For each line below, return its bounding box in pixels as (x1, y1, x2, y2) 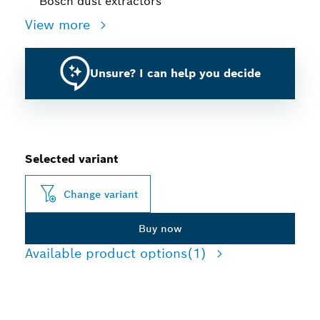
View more (25, 16, 94, 33)
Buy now (138, 222, 182, 235)
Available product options (25, 245, 187, 261)
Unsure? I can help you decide (89, 66, 261, 81)
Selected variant (25, 151, 119, 166)
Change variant (64, 187, 139, 201)
